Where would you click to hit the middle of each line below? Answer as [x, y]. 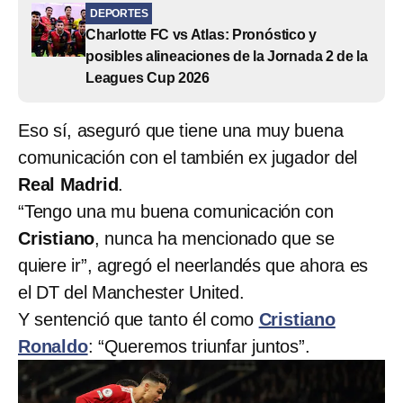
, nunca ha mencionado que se [215, 238]
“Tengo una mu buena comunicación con [176, 211]
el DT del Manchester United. [131, 292]
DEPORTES [119, 13]
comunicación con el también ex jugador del [188, 157]
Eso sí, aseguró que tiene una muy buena [181, 130]
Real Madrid [68, 184]
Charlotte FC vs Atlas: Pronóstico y [201, 34]
